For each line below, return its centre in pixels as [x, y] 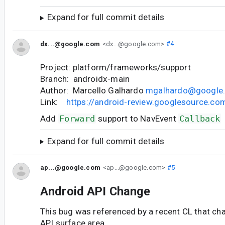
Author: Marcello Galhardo [93, 90]
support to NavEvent [137, 118]
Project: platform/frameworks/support [116, 67]
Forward [77, 118]
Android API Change [95, 191]
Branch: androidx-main [85, 79]
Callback [200, 118]
